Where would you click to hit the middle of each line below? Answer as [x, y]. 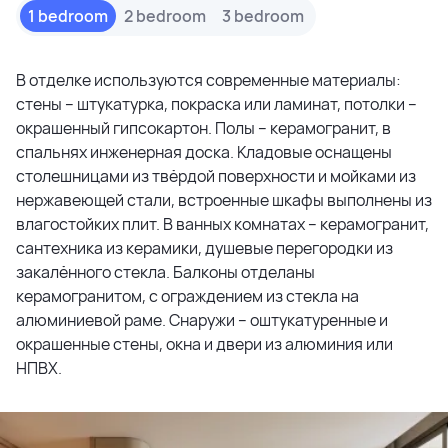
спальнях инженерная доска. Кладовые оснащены [204, 151]
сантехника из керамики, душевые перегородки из [204, 247]
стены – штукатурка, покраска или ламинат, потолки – [216, 103]
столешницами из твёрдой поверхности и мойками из [216, 175]
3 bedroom [263, 15]
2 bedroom [165, 15]
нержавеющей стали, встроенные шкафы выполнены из [224, 199]
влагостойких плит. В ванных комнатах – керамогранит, [222, 223]
